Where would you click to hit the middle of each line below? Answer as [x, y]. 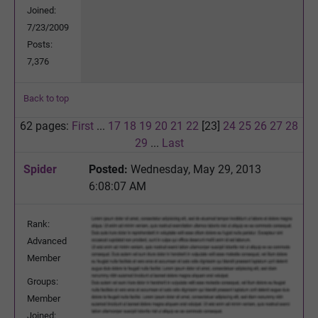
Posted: [108, 169]
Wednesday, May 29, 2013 [194, 169]
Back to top [46, 98]
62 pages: [46, 126]
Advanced [47, 241]
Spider [40, 169]
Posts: [40, 44]
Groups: [43, 281]
